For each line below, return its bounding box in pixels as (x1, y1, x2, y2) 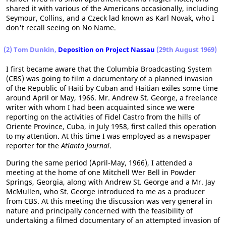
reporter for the (6, 140, 61, 150)
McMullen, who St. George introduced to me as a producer (6, 186, 205, 196)
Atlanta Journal (61, 140, 109, 150)
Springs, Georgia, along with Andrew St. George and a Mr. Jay (6, 177, 215, 187)
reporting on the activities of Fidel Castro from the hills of (6, 111, 200, 122)
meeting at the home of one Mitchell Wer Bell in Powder (6, 167, 196, 177)
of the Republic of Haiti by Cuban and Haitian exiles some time (6, 83, 218, 93)
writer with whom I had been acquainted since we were (6, 102, 195, 112)
